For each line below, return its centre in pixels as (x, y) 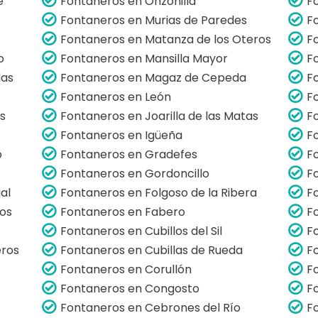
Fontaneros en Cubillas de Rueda (152, 250)
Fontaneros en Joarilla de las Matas (160, 116)
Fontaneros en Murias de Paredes (154, 20)
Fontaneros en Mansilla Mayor (144, 58)
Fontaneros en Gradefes (129, 154)
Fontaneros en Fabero (123, 212)
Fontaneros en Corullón (126, 269)
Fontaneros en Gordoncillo (135, 173)
